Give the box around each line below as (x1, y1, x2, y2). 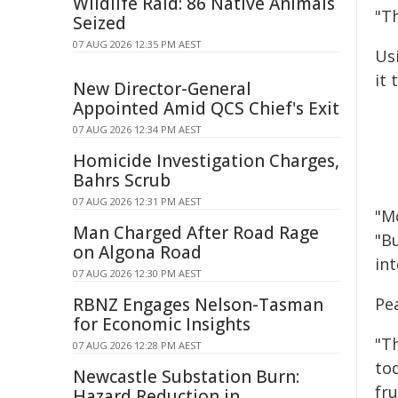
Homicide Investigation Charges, (73, 149, 339, 172)
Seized (73, 12, 126, 35)
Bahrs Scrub (73, 169, 171, 192)
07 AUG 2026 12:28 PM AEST (73, 338, 202, 352)
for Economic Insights (73, 313, 251, 336)
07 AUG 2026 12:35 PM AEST (73, 37, 202, 51)
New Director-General (73, 77, 251, 100)
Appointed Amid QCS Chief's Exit (73, 97, 339, 120)
